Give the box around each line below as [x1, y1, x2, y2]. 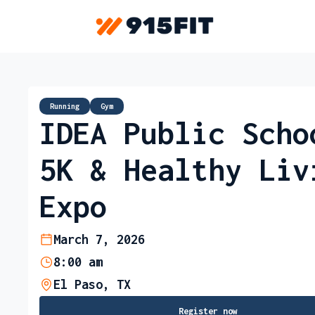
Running [50, 102, 79, 110]
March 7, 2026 [53, 232, 145, 247]
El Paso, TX [53, 277, 131, 292]
